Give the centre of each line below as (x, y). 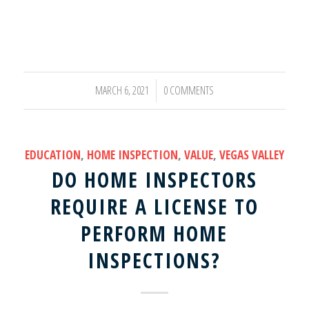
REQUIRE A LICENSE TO (154, 206)
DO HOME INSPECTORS (154, 179)
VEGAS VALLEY (251, 154)
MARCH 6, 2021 (122, 90)
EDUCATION (52, 154)
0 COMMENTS (188, 90)
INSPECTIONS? (154, 260)
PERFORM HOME (154, 233)
